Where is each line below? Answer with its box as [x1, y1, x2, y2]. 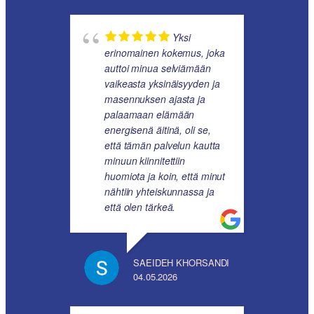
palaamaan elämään [104, 107, 195, 122]
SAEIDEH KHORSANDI [133, 256, 230, 270]
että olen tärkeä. [104, 200, 176, 214]
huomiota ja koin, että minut [104, 169, 226, 184]
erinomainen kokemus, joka [104, 46, 225, 60]
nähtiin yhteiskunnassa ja [104, 184, 214, 199]
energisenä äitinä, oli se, [104, 123, 211, 137]
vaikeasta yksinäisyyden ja [104, 76, 220, 91]
